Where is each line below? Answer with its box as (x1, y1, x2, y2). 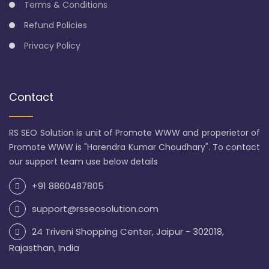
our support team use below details (9, 156, 158, 168)
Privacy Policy (24, 40, 80, 52)
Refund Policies (24, 19, 87, 32)
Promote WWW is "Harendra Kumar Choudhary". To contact (9, 141, 260, 154)
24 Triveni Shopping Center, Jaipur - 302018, (32, 225, 224, 238)
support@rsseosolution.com (32, 202, 159, 216)
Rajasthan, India (9, 241, 79, 255)
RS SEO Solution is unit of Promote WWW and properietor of (9, 127, 260, 139)
